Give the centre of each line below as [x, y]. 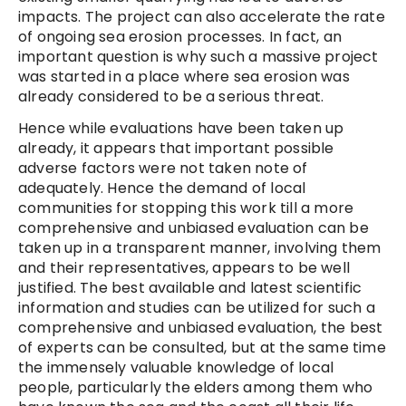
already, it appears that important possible [176, 149]
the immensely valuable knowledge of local [176, 368]
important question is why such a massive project [198, 57]
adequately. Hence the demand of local [162, 188]
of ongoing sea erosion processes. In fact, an [180, 37]
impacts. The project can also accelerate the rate [202, 17]
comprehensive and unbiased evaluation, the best [201, 328]
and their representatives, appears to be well [184, 268]
